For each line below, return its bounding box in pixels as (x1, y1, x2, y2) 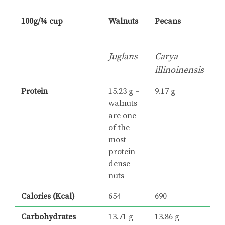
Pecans (155, 16, 181, 27)
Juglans (108, 51, 138, 63)
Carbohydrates (21, 212, 76, 222)
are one (108, 110, 136, 121)
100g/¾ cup (21, 16, 63, 27)
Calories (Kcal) (21, 191, 75, 202)
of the (108, 123, 130, 133)
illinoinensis (155, 64, 204, 76)
